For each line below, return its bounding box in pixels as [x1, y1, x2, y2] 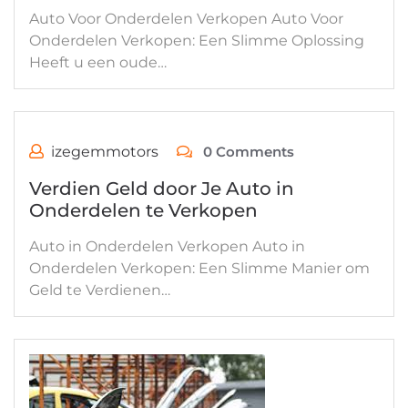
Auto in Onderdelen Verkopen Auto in [29, 238, 305, 255]
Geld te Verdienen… [29, 281, 170, 299]
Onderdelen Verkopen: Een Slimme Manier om [29, 260, 370, 277]
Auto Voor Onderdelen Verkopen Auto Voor [29, 10, 343, 27]
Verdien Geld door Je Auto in [29, 178, 294, 199]
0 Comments [199, 143, 294, 160]
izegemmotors [51, 143, 158, 160]
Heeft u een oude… [29, 54, 167, 71]
